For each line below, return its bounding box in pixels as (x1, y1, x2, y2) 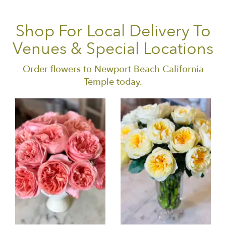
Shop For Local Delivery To (15, 20, 211, 43)
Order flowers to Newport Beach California (22, 63, 204, 76)
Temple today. (84, 76, 142, 89)
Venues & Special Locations (13, 38, 213, 61)
